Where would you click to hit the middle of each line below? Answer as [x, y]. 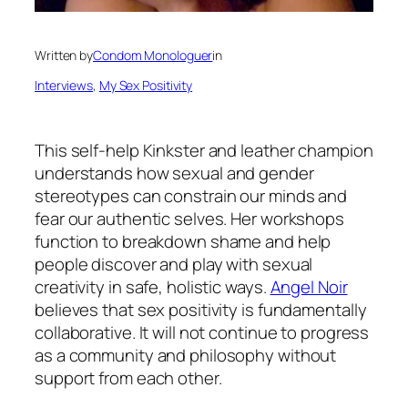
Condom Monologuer [153, 56]
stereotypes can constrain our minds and [191, 195]
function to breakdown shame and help [183, 241]
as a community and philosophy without [186, 355]
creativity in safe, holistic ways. [153, 286]
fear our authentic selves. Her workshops [189, 218]
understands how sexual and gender [174, 173]
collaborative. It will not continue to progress [202, 332]
